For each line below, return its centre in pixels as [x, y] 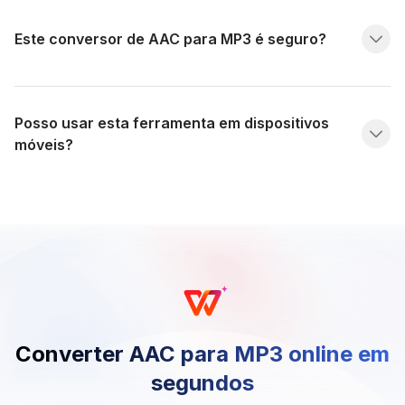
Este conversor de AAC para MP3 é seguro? [170, 38]
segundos [202, 382]
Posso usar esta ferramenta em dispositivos [172, 122]
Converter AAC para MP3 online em [202, 353]
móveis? [44, 144]
